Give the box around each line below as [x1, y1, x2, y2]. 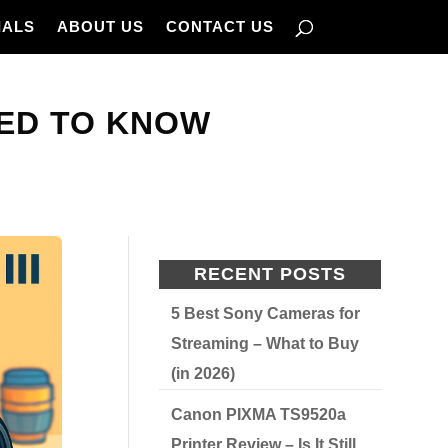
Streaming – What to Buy [171, 335, 360, 352]
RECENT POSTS [194, 264, 347, 284]
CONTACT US [165, 18, 274, 35]
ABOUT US [56, 18, 144, 35]
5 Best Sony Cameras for [171, 305, 361, 322]
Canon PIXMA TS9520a [171, 406, 347, 423]
